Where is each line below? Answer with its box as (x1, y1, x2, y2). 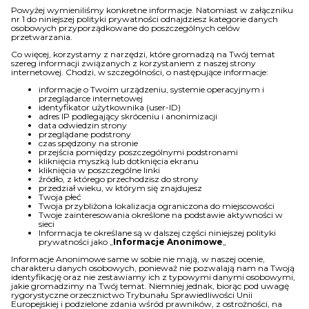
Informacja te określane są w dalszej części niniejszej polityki (39, 228, 276, 238)
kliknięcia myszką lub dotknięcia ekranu (39, 156, 199, 166)
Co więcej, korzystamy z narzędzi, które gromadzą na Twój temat (11, 49, 275, 59)
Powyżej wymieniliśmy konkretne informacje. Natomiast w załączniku (11, 5, 293, 15)
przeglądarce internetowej (39, 93, 143, 103)
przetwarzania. (11, 32, 72, 42)
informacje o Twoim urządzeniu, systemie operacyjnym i (39, 84, 264, 94)
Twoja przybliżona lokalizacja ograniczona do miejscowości (39, 201, 275, 211)
